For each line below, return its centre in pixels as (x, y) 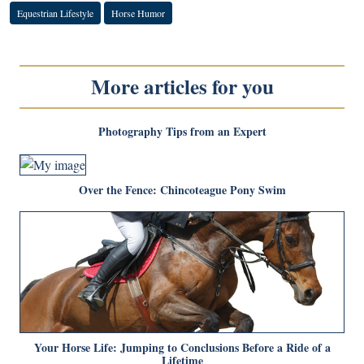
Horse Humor (138, 13)
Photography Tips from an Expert (182, 132)
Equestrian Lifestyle (55, 13)
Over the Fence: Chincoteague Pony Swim (182, 189)
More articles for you (182, 87)
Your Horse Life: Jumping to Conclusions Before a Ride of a (182, 347)
